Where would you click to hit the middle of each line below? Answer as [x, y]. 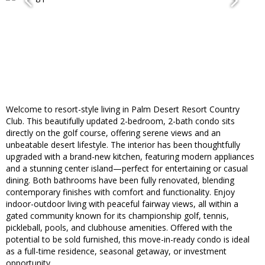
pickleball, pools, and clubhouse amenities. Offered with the [119, 228]
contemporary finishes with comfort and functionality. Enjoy [120, 192]
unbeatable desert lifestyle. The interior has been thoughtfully [123, 145]
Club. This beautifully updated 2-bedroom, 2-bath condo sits [120, 121]
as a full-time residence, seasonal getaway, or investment [116, 251]
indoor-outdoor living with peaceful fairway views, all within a [122, 204]
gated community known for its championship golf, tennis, [117, 216]
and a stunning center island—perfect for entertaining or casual [127, 169]
